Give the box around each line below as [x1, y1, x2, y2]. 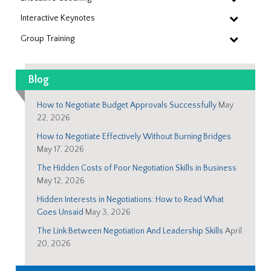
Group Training [21, 34, 75, 44]
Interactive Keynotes [21, 13, 96, 24]
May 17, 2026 [37, 145, 85, 155]
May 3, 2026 [85, 207, 131, 218]
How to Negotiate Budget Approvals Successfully [37, 100, 217, 111]
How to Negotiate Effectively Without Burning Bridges [37, 132, 232, 142]
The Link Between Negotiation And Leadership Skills [37, 226, 224, 237]
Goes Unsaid [37, 207, 84, 218]
